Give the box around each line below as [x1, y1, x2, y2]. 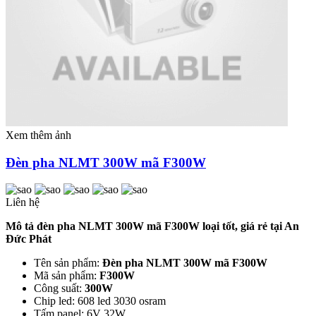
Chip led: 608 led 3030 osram [34, 295, 166, 308]
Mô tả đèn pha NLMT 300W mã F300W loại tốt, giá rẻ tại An [6, 220, 299, 233]
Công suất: [34, 282, 85, 295]
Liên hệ [6, 196, 39, 209]
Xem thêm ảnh [6, 128, 71, 141]
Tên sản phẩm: [34, 257, 102, 269]
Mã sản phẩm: [34, 269, 99, 282]
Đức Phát [6, 233, 51, 245]
